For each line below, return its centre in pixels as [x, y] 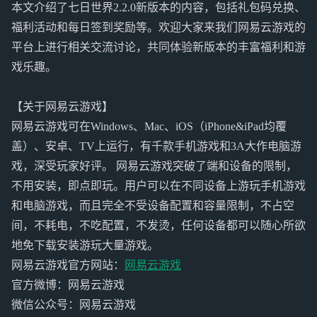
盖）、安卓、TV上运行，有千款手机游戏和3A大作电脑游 [156, 146]
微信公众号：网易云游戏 [74, 305]
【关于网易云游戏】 [62, 107]
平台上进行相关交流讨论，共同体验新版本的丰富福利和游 [158, 47]
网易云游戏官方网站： [68, 265]
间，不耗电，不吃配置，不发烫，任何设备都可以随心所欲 [158, 226]
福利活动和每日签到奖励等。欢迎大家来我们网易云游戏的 [158, 28]
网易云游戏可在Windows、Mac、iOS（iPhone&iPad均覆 [149, 127]
